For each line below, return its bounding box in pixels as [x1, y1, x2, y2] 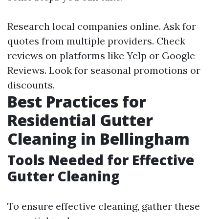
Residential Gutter [7, 109, 153, 131]
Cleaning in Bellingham [7, 128, 190, 149]
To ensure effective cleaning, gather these [7, 200, 200, 212]
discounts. [7, 79, 55, 91]
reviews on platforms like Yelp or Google [7, 49, 195, 62]
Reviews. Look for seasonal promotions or [7, 64, 200, 76]
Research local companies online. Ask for [7, 20, 196, 32]
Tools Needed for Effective [7, 151, 195, 169]
